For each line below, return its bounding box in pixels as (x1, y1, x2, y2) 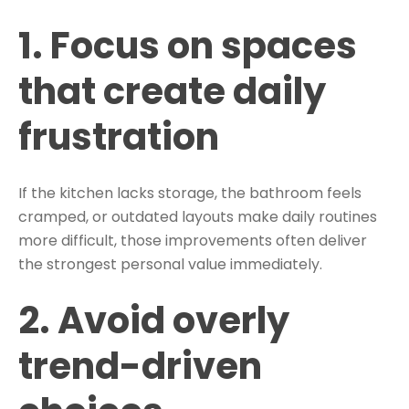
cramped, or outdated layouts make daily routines (18, 206, 377, 228)
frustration (18, 111, 219, 163)
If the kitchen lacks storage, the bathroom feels (18, 183, 362, 204)
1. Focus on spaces (18, 20, 357, 72)
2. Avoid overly (18, 294, 289, 346)
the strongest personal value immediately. (18, 254, 322, 276)
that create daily (18, 66, 326, 118)
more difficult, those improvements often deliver (18, 230, 367, 252)
